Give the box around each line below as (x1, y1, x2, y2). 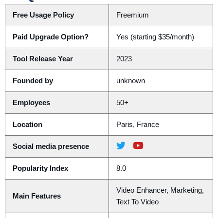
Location (12, 121, 42, 129)
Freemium (116, 11, 149, 19)
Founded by (12, 77, 53, 85)
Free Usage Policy (12, 11, 74, 19)
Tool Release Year (12, 55, 73, 63)
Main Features (12, 192, 61, 200)
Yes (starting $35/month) (116, 33, 194, 41)
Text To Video (116, 198, 159, 206)
